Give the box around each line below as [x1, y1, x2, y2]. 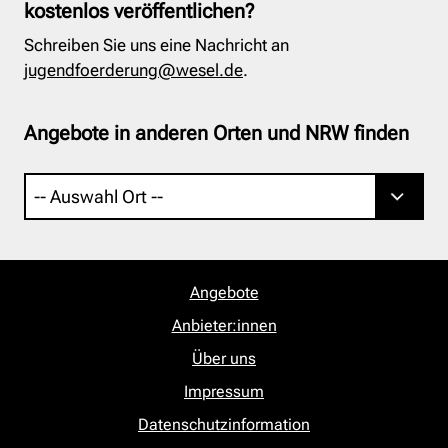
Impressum [184, 382, 264, 402]
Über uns [192, 349, 256, 369]
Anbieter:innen [171, 316, 277, 336]
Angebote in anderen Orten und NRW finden [24, 121, 409, 146]
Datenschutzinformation [138, 415, 310, 435]
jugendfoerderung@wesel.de [24, 60, 243, 81]
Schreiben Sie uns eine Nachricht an [24, 35, 289, 56]
